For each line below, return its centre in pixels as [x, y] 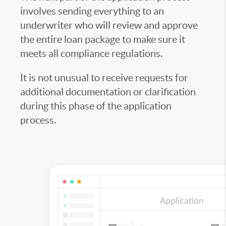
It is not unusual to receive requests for [104, 78]
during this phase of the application [96, 106]
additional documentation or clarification [108, 92]
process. [38, 120]
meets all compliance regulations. [91, 54]
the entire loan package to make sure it [103, 40]
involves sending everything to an [92, 11]
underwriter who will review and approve [109, 25]
